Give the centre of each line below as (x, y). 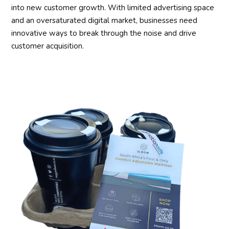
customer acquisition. (48, 46)
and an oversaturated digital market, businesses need (105, 20)
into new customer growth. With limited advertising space (113, 7)
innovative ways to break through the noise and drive (104, 33)
